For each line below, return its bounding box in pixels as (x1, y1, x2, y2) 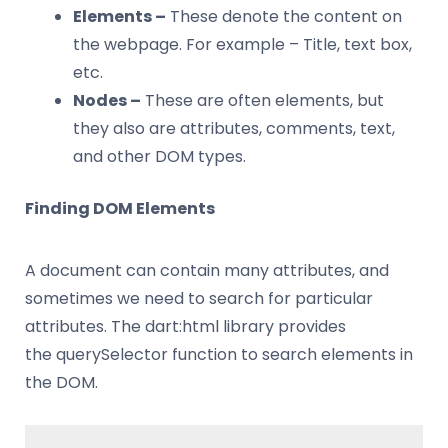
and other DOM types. (73, 144, 246, 168)
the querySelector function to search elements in (25, 342, 413, 366)
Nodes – (73, 88, 141, 112)
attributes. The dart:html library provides (25, 314, 346, 338)
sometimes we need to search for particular (25, 286, 373, 310)
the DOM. (25, 370, 98, 394)
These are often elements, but (141, 88, 384, 112)
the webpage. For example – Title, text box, (73, 32, 412, 56)
